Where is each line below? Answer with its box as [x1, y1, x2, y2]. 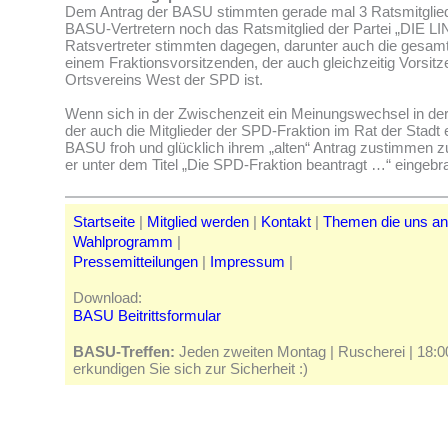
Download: [73, 289, 142, 307]
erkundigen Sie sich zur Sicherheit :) [73, 360, 308, 378]
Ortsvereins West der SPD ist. [65, 71, 263, 89]
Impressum [210, 253, 285, 271]
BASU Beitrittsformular [73, 307, 221, 325]
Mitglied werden [147, 213, 249, 231]
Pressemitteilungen [73, 253, 198, 271]
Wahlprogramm [73, 233, 173, 251]
